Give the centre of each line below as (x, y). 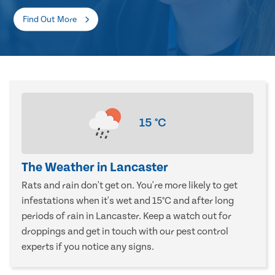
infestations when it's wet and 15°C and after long (128, 201)
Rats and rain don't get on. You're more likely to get (130, 186)
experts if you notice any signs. (88, 247)
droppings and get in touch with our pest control (125, 232)
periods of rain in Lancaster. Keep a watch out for (126, 216)
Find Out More (51, 19)
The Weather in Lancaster (95, 168)
